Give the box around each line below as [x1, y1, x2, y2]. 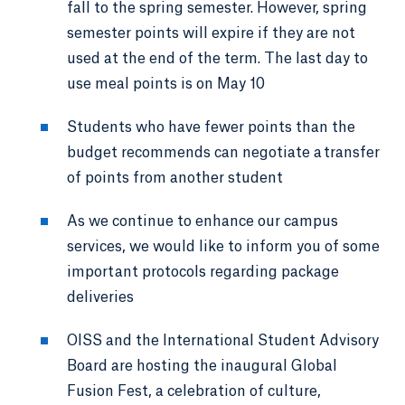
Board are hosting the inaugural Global [67, 358, 337, 373]
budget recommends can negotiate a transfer [67, 145, 380, 160]
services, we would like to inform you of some [67, 239, 380, 254]
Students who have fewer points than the [67, 119, 355, 135]
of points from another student [67, 170, 283, 185]
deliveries [67, 289, 134, 305]
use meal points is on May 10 [67, 76, 265, 91]
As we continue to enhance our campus [67, 213, 338, 229]
